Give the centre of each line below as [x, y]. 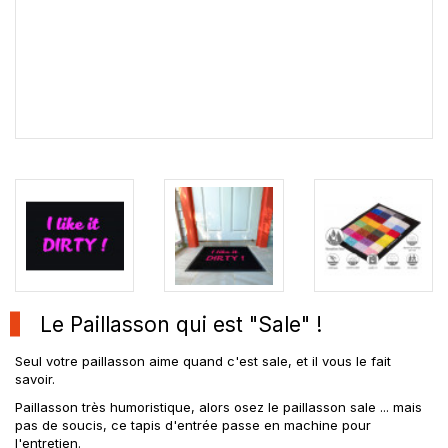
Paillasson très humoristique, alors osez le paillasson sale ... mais [218, 407]
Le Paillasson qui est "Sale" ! [181, 324]
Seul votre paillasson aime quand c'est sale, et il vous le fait [203, 360]
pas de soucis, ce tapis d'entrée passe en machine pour [193, 425]
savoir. [35, 378]
